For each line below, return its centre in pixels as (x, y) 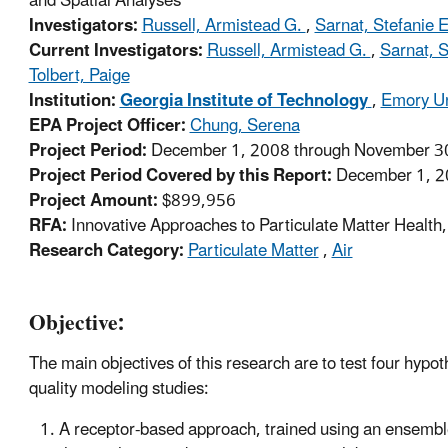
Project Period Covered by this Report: (180, 176)
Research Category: (106, 251)
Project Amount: (93, 201)
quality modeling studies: (118, 388)
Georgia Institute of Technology (243, 101)
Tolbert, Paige (79, 76)
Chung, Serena (244, 126)
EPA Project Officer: (107, 126)
